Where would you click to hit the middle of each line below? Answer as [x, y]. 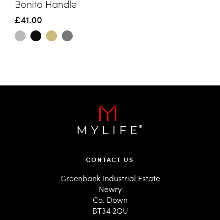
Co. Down [110, 200]
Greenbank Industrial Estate [110, 178]
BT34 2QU [110, 210]
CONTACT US [110, 160]
